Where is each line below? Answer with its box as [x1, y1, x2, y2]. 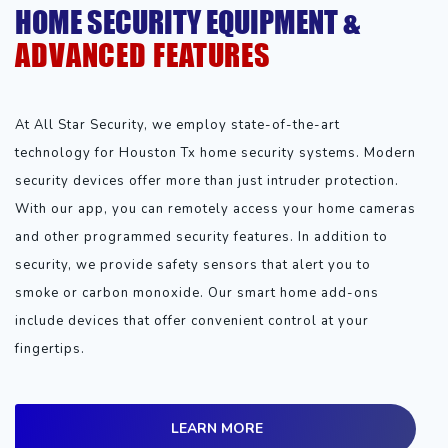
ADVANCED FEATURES [15, 35, 272, 73]
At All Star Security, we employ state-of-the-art [15, 115, 340, 134]
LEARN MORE [170, 418, 263, 438]
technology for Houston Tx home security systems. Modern [15, 143, 416, 162]
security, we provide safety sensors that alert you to [15, 255, 371, 274]
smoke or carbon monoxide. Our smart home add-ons [15, 283, 379, 302]
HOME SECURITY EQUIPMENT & [15, 2, 360, 40]
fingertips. [15, 339, 85, 358]
